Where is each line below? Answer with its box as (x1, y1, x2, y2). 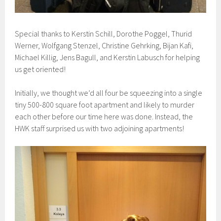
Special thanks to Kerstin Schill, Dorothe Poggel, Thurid (15, 29, 192, 38)
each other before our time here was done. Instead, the (15, 111, 193, 121)
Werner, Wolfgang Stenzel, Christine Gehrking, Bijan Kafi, (15, 40, 194, 50)
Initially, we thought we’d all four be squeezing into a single (15, 88, 203, 98)
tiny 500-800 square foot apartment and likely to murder (15, 100, 195, 110)
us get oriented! (15, 64, 66, 74)
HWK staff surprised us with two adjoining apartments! (15, 123, 184, 133)
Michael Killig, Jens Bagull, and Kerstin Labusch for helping (15, 52, 200, 62)
